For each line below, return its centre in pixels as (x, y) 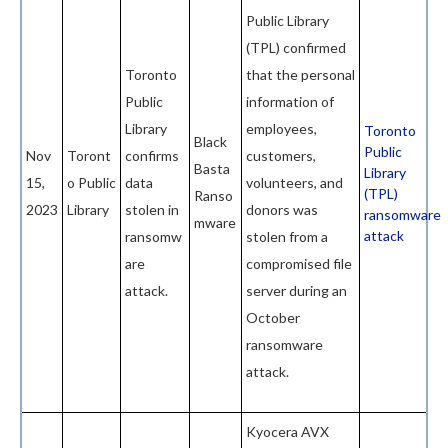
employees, (281, 129)
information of (290, 102)
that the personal (300, 75)
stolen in (152, 210)
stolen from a (287, 237)
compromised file (299, 264)
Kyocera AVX (287, 432)
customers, (281, 156)
